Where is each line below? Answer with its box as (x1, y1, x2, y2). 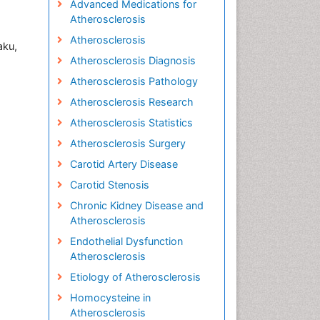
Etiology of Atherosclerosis (69, 271, 201, 283)
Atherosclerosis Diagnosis (69, 54, 196, 66)
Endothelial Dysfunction (69, 235, 183, 247)
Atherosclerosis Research (69, 96, 194, 108)
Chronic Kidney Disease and (69, 199, 204, 211)
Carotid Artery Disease (69, 158, 178, 170)
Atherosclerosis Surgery (69, 137, 186, 149)
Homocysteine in (69, 291, 151, 304)
